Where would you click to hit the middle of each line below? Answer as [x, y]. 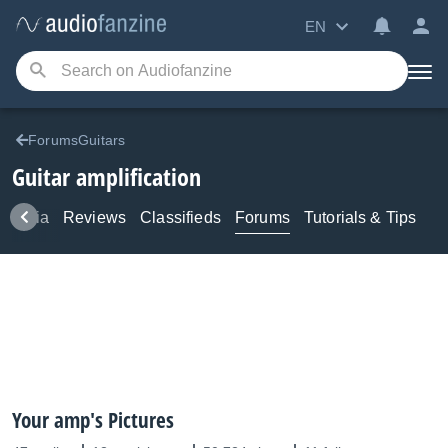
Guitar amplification [106, 176]
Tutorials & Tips [360, 217]
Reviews [95, 217]
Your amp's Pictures [93, 420]
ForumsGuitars [77, 140]
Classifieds [180, 217]
